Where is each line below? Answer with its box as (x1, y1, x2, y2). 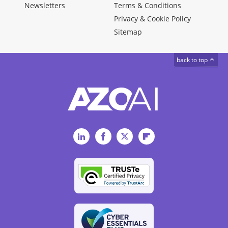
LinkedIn (85, 130, 118, 142)
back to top (177, 55, 209, 64)
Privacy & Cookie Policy (114, 13, 191, 23)
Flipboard (150, 130, 187, 142)
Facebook (106, 130, 144, 142)
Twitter (128, 130, 156, 142)
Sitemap (114, 26, 142, 37)
